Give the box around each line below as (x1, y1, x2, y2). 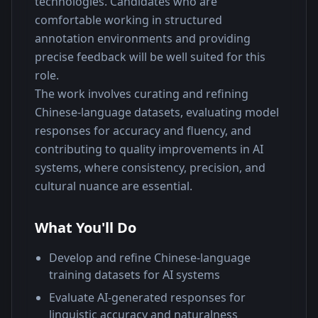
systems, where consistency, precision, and (35, 160, 265, 175)
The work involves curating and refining (35, 86, 248, 102)
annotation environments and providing (35, 31, 251, 46)
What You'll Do (35, 218, 136, 237)
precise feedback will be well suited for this (35, 49, 265, 65)
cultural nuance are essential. (35, 178, 192, 194)
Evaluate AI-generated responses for (49, 290, 246, 305)
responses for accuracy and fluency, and (35, 123, 251, 138)
